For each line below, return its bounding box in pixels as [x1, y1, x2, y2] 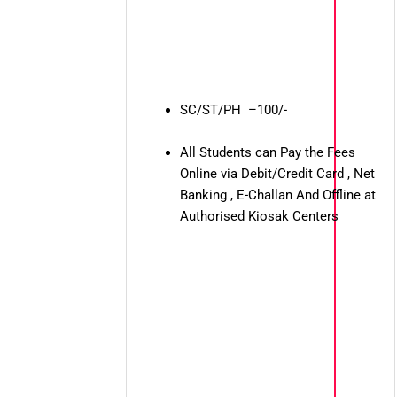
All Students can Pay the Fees [179, 144, 355, 161]
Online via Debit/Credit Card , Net [179, 166, 375, 183]
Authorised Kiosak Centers [179, 208, 339, 225]
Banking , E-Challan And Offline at [179, 187, 376, 204]
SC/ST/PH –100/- [179, 102, 287, 119]
